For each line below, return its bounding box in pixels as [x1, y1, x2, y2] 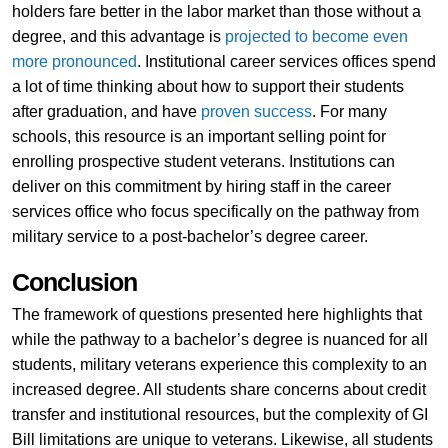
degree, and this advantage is [11, 27, 225, 45]
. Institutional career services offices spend [136, 52, 436, 70]
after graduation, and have [11, 102, 201, 120]
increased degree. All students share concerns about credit [11, 380, 426, 398]
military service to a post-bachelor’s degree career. [11, 227, 368, 245]
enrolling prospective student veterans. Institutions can [11, 152, 395, 170]
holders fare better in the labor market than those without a [11, 2, 421, 20]
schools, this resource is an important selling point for [11, 127, 386, 145]
